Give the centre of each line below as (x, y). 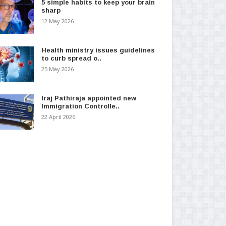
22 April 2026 (58, 117)
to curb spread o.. (71, 58)
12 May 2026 (57, 21)
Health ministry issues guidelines (98, 50)
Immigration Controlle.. (80, 106)
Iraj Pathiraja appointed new (89, 98)
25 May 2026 (57, 69)
